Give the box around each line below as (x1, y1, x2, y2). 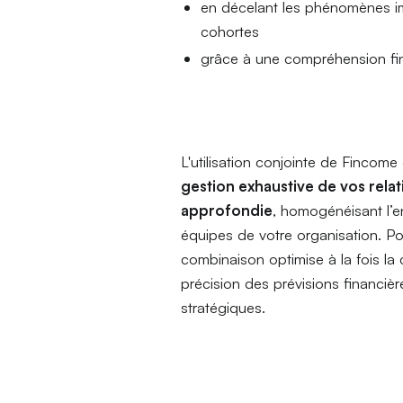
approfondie (181, 201, 273, 220)
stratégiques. (181, 298, 266, 318)
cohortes (201, 21, 260, 40)
